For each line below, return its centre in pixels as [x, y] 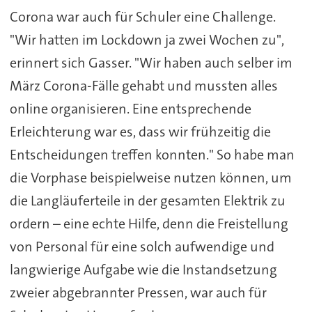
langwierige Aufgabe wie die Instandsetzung [143, 270]
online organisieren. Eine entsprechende [130, 109]
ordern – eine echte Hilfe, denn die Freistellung [149, 224]
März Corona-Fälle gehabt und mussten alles [143, 86]
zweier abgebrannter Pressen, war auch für [138, 293]
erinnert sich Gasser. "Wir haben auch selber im [151, 63]
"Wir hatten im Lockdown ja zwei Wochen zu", [147, 40]
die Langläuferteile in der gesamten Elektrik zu [147, 201]
